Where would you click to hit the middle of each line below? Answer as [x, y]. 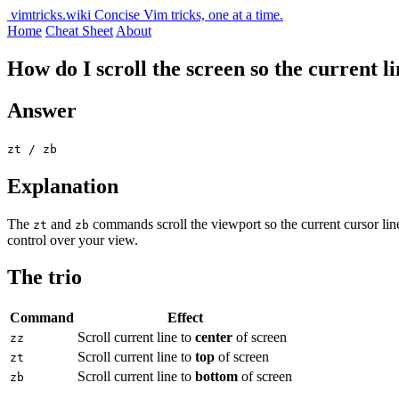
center [214, 338]
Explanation [63, 186]
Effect [185, 318]
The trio [45, 277]
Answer [42, 110]
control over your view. [73, 240]
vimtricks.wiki [51, 15]
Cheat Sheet [79, 31]
